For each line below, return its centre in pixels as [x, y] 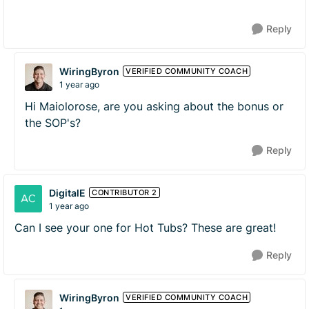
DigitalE [67, 192]
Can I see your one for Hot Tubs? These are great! [145, 228]
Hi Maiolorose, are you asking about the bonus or [154, 106]
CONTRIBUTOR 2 [124, 192]
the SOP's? [54, 123]
